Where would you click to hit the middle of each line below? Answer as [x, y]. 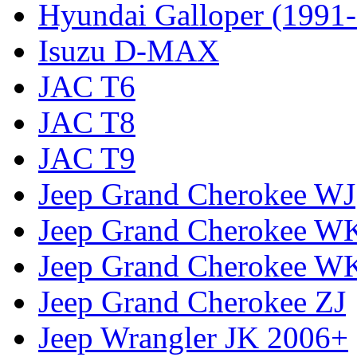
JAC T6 [87, 86]
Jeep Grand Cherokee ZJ [192, 301]
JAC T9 [87, 158]
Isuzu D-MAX [129, 50]
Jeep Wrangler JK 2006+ [193, 337]
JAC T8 [87, 122]
